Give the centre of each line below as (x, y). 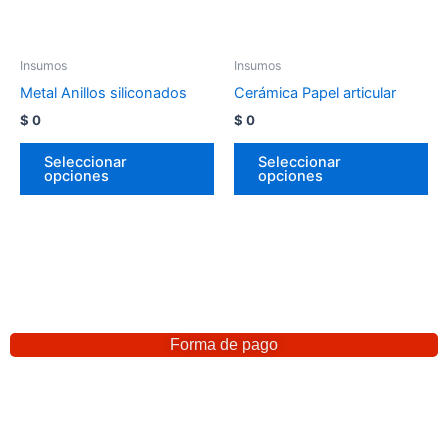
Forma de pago (224, 345)
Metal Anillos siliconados (103, 92)
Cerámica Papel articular (315, 92)
